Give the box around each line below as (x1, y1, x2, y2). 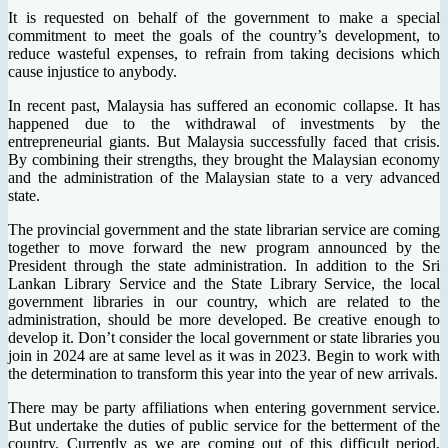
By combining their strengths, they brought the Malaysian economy (8, 151, 440, 169)
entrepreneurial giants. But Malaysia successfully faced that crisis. (8, 133, 440, 151)
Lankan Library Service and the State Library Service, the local (8, 275, 440, 293)
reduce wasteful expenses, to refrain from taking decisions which (8, 45, 440, 63)
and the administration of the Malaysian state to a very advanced (8, 169, 440, 187)
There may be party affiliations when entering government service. (8, 399, 440, 417)
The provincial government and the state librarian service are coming (8, 221, 440, 239)
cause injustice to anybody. (8, 63, 177, 81)
